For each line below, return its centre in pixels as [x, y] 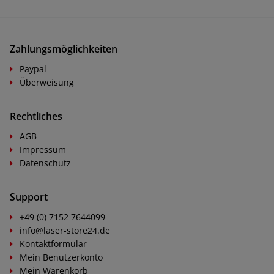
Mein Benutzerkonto [61, 257]
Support [29, 197]
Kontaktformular [53, 243]
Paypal [33, 68]
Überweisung [47, 82]
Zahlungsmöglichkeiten [64, 49]
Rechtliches [36, 116]
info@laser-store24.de [65, 230]
